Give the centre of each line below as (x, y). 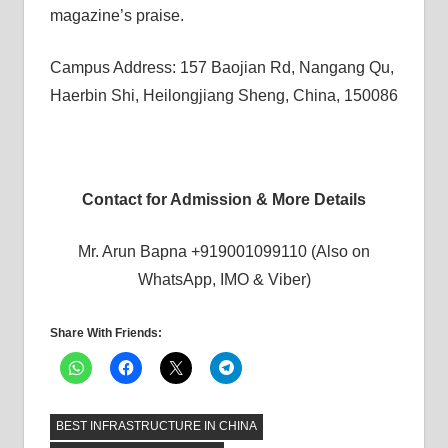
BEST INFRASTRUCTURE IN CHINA (156, 426)
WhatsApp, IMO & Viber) (224, 279)
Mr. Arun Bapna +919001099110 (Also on (224, 251)
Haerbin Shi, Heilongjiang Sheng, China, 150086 (223, 95)
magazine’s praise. (116, 15)
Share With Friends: (105, 333)
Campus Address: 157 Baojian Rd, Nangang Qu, (221, 67)
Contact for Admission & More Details (224, 199)
